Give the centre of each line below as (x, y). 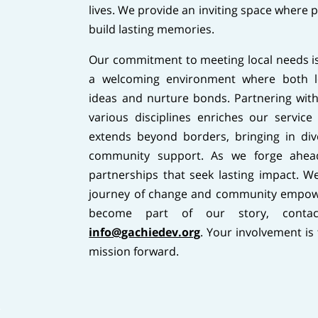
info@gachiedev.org (145, 232)
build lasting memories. (153, 29)
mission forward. (134, 252)
